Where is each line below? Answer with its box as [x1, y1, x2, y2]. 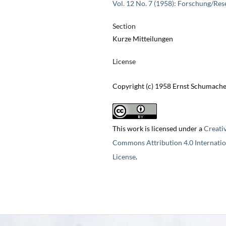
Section [112, 22, 136, 31]
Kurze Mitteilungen [112, 34, 173, 43]
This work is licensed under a [112, 124, 204, 133]
